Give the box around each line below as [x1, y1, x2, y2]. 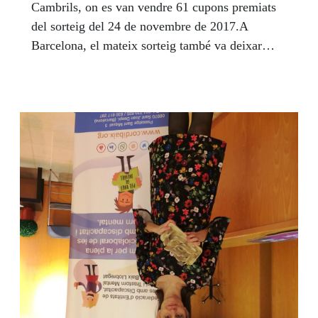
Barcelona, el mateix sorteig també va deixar [31, 38, 262, 53]
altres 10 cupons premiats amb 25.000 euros [31, 57, 258, 72]
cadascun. [31, 76, 82, 91]
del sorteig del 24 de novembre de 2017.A [31, 18, 248, 33]
